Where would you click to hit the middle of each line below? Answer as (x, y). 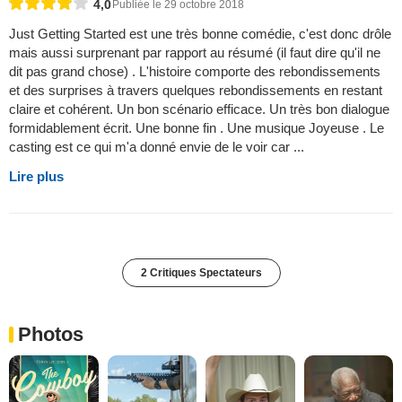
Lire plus (36, 176)
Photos (51, 334)
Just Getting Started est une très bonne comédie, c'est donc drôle (200, 33)
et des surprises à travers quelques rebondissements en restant (196, 90)
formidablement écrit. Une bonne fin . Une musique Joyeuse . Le (197, 127)
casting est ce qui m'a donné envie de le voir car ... (157, 146)
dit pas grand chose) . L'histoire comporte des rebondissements (195, 71)
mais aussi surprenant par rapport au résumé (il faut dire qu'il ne (195, 52)
